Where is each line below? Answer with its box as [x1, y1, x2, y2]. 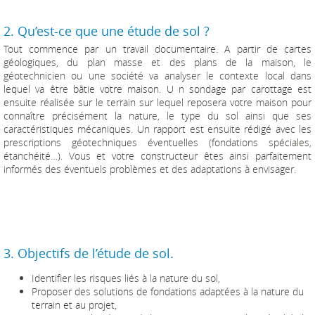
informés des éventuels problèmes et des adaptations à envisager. [4, 162, 296, 176]
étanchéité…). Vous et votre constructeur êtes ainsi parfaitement [4, 149, 311, 163]
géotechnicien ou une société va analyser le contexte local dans [4, 69, 311, 83]
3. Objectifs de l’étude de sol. [4, 245, 174, 262]
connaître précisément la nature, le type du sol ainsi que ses [4, 109, 311, 123]
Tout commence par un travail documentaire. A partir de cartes [4, 42, 311, 56]
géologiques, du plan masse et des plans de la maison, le [4, 56, 311, 70]
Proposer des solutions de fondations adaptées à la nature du [32, 285, 304, 299]
